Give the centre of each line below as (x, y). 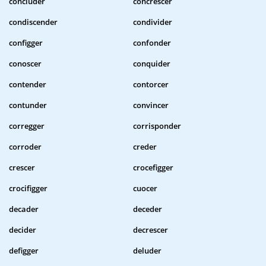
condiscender (33, 22)
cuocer (145, 189)
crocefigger (153, 168)
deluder (147, 251)
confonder (152, 43)
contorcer (151, 85)
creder (145, 147)
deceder (148, 209)
